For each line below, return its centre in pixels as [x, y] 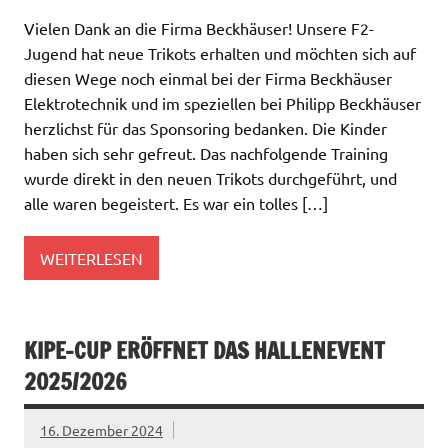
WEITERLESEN [91, 257]
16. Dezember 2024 [101, 430]
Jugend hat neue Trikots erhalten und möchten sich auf [220, 53]
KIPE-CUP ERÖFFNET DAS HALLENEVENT [204, 351]
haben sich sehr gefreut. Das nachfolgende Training [206, 153]
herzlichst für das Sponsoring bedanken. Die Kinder [205, 128]
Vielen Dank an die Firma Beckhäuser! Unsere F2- [199, 28]
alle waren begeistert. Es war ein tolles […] [176, 203]
